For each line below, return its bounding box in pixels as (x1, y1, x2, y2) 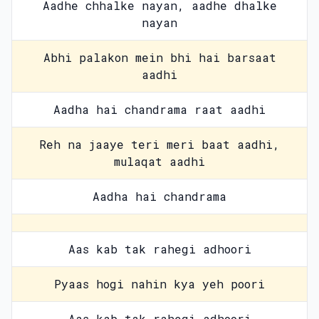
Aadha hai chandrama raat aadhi (53, 102, 266, 117)
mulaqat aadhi (114, 154, 205, 169)
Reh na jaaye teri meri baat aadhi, (39, 137, 280, 152)
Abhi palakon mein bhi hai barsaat (43, 50, 276, 65)
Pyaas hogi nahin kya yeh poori (54, 276, 265, 291)
